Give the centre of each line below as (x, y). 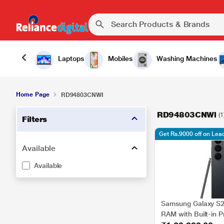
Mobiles (120, 58)
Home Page (33, 94)
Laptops (71, 58)
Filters (34, 119)
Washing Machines (187, 58)
